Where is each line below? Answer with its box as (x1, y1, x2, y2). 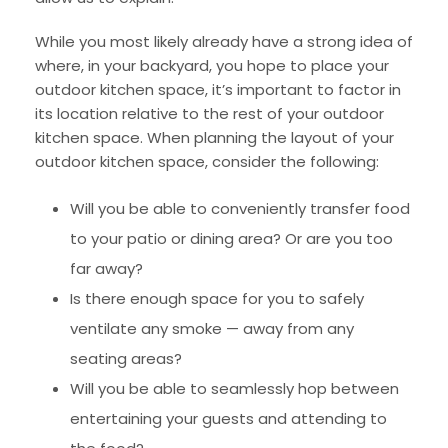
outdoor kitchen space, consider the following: (35, 150, 379, 172)
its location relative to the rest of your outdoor (35, 102, 384, 124)
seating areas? (70, 347, 182, 369)
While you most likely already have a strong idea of (35, 30, 413, 52)
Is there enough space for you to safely (70, 287, 364, 309)
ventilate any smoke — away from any (70, 317, 354, 339)
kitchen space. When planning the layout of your (35, 126, 394, 148)
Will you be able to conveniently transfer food (70, 197, 410, 219)
